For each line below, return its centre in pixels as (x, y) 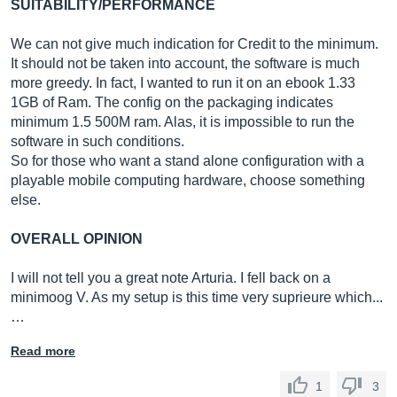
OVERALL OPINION (77, 239)
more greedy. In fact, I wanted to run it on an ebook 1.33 (183, 83)
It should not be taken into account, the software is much (185, 63)
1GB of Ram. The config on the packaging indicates (172, 102)
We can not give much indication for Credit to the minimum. (195, 44)
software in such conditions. (97, 141)
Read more (43, 351)
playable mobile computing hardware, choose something (188, 180)
